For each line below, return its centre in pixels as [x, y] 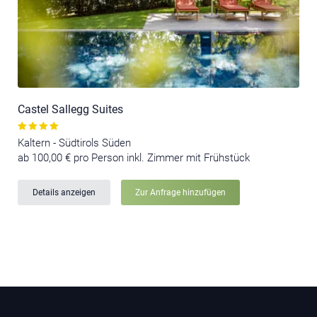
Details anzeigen [64, 192]
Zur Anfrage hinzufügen [180, 192]
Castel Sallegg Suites [70, 109]
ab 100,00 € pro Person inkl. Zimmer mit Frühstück [134, 157]
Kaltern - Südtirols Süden [74, 143]
